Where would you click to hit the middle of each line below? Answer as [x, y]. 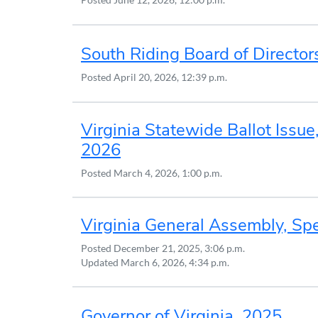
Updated [101, 262]
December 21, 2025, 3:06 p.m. [179, 248]
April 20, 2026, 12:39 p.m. [170, 77]
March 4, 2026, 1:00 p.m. [168, 173]
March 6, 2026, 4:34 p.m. [175, 262]
